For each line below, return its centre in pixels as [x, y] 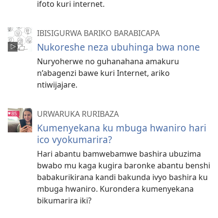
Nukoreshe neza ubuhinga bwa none [118, 47]
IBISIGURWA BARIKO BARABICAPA [98, 33]
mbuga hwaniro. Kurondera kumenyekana [115, 189]
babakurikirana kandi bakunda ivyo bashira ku [122, 177]
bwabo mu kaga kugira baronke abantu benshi [124, 165]
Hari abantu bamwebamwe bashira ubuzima [119, 154]
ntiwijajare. [57, 85]
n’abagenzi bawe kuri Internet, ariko [103, 73]
